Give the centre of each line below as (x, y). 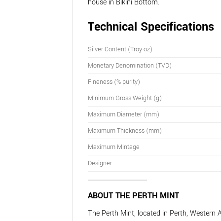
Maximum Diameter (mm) (124, 114)
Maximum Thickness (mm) (125, 130)
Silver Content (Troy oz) (120, 49)
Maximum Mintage (114, 147)
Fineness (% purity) (114, 81)
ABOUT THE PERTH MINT (133, 195)
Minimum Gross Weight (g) (125, 98)
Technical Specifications (151, 27)
